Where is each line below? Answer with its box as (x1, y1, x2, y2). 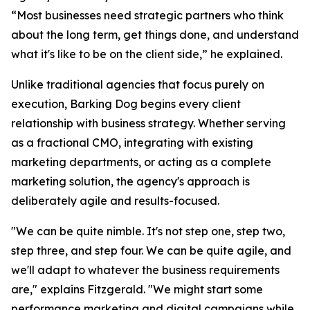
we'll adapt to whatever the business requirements (11, 263, 280, 277)
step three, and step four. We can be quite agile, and (11, 244, 291, 258)
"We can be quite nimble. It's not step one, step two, (11, 224, 285, 239)
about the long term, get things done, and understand (11, 28, 299, 42)
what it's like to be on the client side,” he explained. (11, 47, 282, 62)
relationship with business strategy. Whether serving (11, 116, 286, 131)
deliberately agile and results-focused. (11, 194, 219, 208)
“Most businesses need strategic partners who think (11, 8, 284, 23)
